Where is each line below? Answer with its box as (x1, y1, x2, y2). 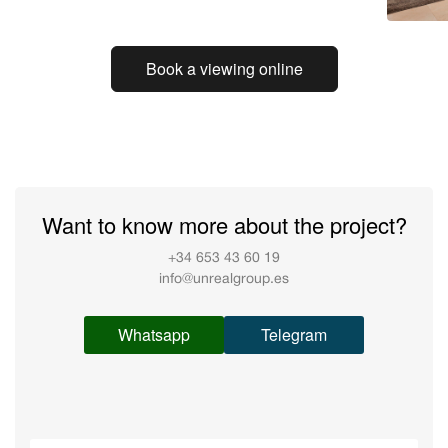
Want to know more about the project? (41, 209, 407, 241)
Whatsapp (118, 323, 190, 347)
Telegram (261, 323, 327, 347)
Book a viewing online (145, 57, 303, 81)
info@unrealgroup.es (159, 273, 289, 287)
